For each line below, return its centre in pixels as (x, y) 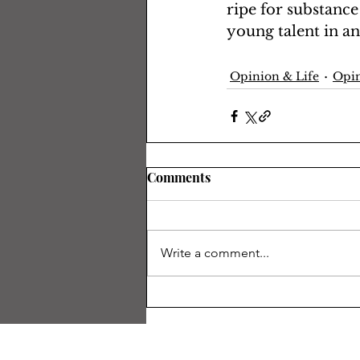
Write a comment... (215, 253)
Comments (179, 177)
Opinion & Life (274, 76)
